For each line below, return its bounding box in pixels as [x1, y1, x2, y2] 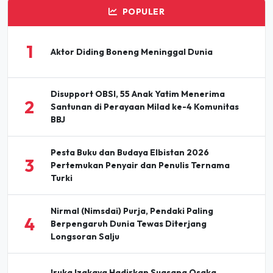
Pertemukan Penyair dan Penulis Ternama [51, 160, 230, 171]
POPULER [122, 6, 165, 18]
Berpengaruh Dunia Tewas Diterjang [51, 218, 207, 230]
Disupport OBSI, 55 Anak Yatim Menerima [51, 88, 225, 100]
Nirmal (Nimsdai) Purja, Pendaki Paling [51, 205, 214, 217]
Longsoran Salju [51, 231, 120, 243]
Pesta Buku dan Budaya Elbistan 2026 [51, 147, 210, 158]
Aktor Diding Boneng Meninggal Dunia [51, 46, 213, 57]
